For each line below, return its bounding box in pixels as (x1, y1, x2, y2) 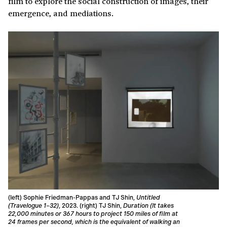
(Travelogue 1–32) (8, 202, 59, 210)
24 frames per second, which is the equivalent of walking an (8, 218, 180, 226)
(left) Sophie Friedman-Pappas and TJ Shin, (8, 194, 136, 202)
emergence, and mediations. (8, 7, 113, 19)
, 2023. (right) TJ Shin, (59, 202, 123, 210)
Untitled (136, 194, 160, 202)
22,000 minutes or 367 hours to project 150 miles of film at (8, 210, 178, 218)
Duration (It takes (123, 202, 174, 210)
